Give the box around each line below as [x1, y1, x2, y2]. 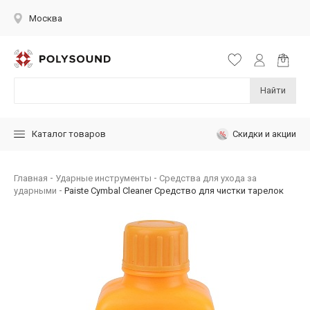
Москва [29, 13, 62, 24]
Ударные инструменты [55, 172, 152, 183]
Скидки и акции [232, 128, 296, 139]
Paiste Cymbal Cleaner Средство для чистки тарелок [64, 185, 284, 196]
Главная [14, 172, 48, 183]
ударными [14, 185, 57, 196]
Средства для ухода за [159, 172, 257, 183]
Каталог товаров [32, 129, 106, 140]
